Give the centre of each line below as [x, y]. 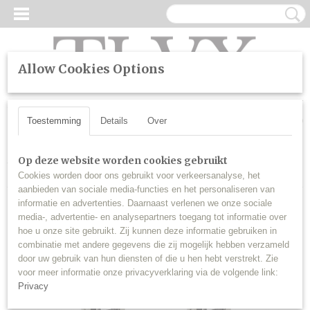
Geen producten [248, 120]
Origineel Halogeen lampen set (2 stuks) [98, 173]
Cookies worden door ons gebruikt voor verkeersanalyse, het [139, 175]
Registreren [83, 105]
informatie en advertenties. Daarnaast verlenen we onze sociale [145, 203]
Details [114, 121]
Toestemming [54, 121]
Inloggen [28, 105]
